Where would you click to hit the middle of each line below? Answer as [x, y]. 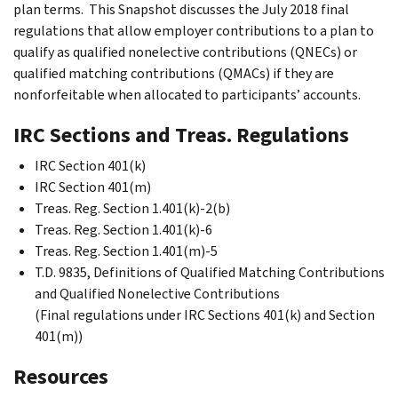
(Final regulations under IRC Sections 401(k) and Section [205, 314]
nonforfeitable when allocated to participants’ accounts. [188, 94]
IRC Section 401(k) [90, 165]
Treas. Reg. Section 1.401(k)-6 [123, 229]
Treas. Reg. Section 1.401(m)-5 [126, 251]
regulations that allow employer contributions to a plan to [194, 30]
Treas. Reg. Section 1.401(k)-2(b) [132, 208]
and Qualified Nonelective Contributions [157, 293]
